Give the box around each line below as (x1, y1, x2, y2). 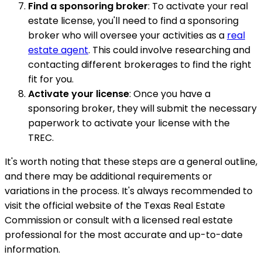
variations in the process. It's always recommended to (5, 184, 253, 198)
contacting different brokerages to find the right (28, 58, 251, 72)
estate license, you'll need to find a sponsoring (28, 14, 239, 28)
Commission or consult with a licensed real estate (5, 213, 233, 227)
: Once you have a (129, 87, 211, 101)
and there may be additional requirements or (5, 170, 212, 184)
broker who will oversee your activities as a (28, 29, 227, 43)
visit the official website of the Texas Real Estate (5, 199, 225, 213)
